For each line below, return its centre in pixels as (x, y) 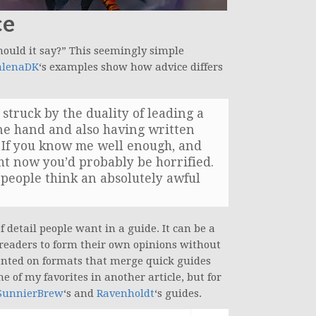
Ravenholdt (126, 294)
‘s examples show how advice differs (131, 67)
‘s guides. (178, 294)
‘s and (80, 294)
